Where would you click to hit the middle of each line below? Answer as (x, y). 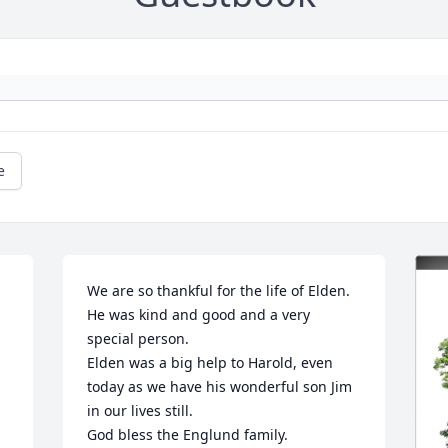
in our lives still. (142, 411)
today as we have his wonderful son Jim (220, 387)
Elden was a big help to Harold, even (210, 363)
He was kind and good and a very (199, 315)
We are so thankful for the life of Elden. (219, 291)
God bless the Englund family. (188, 435)
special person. (140, 339)
